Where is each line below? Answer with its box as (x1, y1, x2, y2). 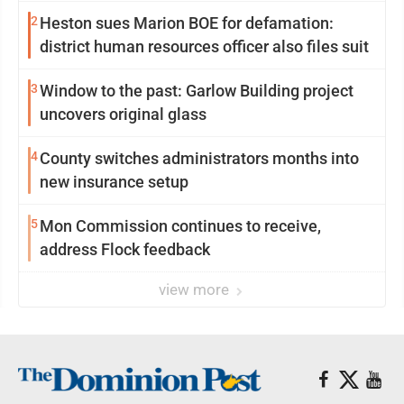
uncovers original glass (40, 105, 207, 124)
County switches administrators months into (40, 149, 359, 168)
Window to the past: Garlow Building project (40, 81, 353, 100)
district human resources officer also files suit (40, 37, 369, 56)
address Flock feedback (40, 240, 210, 259)
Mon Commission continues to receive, (40, 216, 321, 235)
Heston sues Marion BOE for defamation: (40, 14, 334, 32)
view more (159, 280, 233, 298)
